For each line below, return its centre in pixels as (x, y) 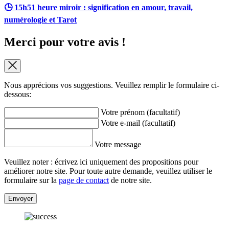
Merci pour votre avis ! (65, 42)
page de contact (84, 180)
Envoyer (20, 198)
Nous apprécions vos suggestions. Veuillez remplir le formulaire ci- (112, 85)
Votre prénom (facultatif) (140, 112)
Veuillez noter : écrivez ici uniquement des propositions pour (101, 162)
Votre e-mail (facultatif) (138, 123)
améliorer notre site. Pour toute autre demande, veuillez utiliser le (108, 171)
